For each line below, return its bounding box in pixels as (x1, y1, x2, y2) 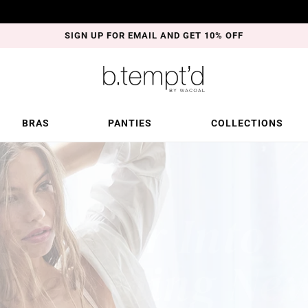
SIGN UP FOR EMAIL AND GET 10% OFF (65, 30, 243, 41)
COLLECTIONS (210, 118, 283, 129)
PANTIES (108, 118, 153, 129)
